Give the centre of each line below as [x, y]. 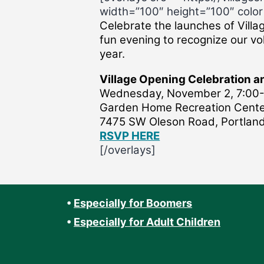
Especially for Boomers [133, 203]
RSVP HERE [130, 136]
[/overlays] [128, 150]
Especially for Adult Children [147, 222]
